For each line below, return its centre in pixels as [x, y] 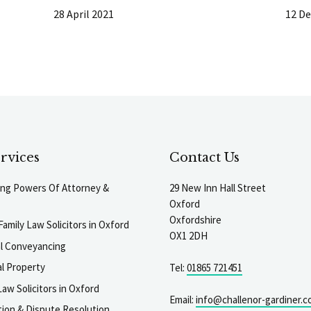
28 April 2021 [84, 14]
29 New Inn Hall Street [218, 187]
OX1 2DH [188, 235]
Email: [183, 299]
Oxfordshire [195, 219]
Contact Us [204, 157]
